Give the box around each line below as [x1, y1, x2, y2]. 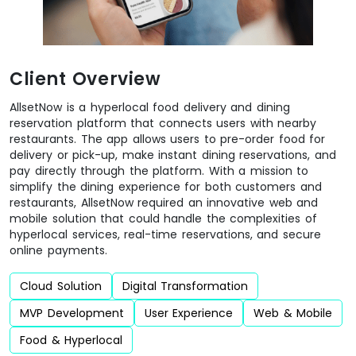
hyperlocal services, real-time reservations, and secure [10, 226, 321, 242]
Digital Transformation [122, 277, 248, 294]
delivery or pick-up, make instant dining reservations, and [10, 146, 336, 163]
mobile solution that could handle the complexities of [10, 210, 317, 226]
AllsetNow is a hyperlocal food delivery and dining [10, 99, 290, 115]
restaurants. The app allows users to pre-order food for [10, 130, 325, 147]
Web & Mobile [253, 304, 332, 321]
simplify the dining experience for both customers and [10, 178, 322, 195]
